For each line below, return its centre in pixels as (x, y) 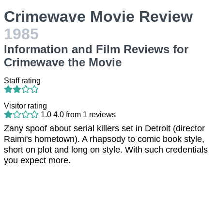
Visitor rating (25, 106)
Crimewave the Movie (63, 62)
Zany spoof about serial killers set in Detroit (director (104, 128)
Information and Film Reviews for (96, 49)
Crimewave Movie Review (98, 16)
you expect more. (37, 160)
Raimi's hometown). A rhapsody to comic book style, (104, 139)
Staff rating (22, 81)
